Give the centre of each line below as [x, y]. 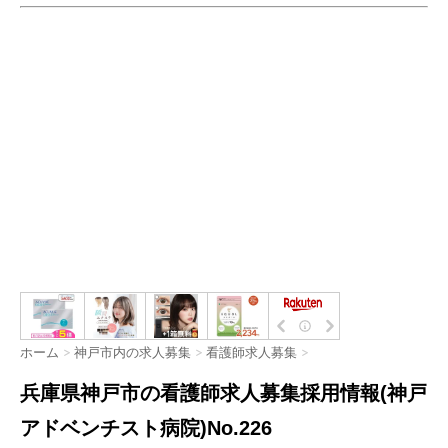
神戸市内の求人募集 [132, 353]
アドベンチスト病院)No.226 [146, 427]
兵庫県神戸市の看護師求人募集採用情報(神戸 [223, 392]
